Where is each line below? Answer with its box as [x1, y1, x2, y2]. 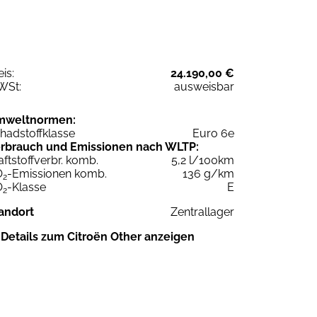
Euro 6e [192, 126, 234, 140]
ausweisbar [174, 79, 234, 93]
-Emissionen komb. [7, 166, 107, 180]
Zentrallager [171, 204, 234, 219]
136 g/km [183, 166, 234, 180]
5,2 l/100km [171, 153, 234, 167]
